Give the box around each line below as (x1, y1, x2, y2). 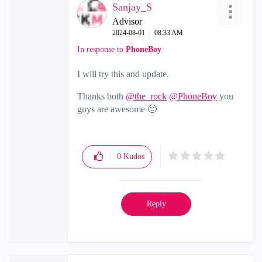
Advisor (112, 16, 142, 26)
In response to (77, 45, 126, 54)
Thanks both (77, 91, 126, 101)
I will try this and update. (77, 69, 169, 79)
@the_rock (126, 91, 167, 101)
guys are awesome (77, 104, 147, 114)
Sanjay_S (112, 1, 152, 13)
